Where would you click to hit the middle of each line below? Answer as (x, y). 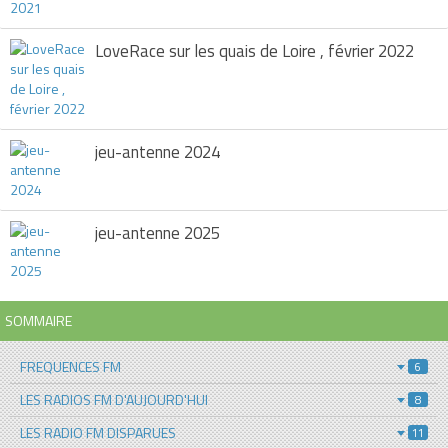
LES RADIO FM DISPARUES (98, 432)
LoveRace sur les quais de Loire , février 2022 (254, 50)
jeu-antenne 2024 (157, 151)
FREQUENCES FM (70, 366)
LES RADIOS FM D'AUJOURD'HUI (114, 399)
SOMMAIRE (38, 320)
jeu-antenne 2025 (157, 232)
